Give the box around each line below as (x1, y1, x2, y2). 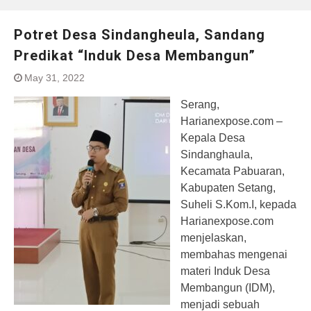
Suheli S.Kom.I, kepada (180, 199, 296, 210)
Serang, (180, 99, 219, 110)
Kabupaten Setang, (180, 182, 276, 194)
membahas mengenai (180, 249, 287, 260)
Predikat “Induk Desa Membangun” (14, 47, 255, 64)
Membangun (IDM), (180, 282, 275, 294)
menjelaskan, (180, 232, 246, 244)
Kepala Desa (180, 132, 245, 144)
